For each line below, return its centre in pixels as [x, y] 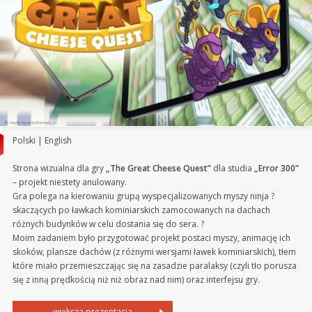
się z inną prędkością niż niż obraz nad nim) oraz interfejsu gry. [136, 279]
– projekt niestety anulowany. [69, 182]
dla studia [232, 168]
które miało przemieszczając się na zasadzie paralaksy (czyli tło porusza [154, 265]
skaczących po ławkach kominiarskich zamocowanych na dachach [141, 210]
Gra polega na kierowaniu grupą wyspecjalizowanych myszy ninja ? [143, 196]
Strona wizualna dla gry [59, 168]
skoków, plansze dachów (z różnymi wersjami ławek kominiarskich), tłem [154, 251]
